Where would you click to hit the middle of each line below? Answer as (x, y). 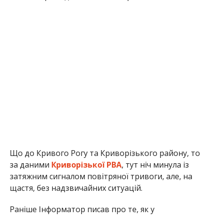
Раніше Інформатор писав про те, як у (82, 209)
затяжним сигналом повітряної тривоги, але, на (101, 176)
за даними (30, 164)
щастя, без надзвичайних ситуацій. (76, 188)
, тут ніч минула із (155, 164)
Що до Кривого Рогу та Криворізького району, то (105, 153)
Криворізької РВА (86, 164)
